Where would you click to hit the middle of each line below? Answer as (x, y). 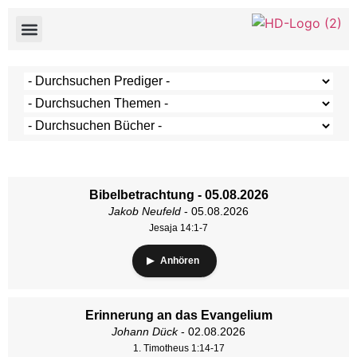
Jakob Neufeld (145, 211)
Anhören (180, 261)
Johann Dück (145, 331)
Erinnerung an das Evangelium (178, 315)
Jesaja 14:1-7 (178, 228)
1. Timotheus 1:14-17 (178, 348)
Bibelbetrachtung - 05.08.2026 (178, 195)
